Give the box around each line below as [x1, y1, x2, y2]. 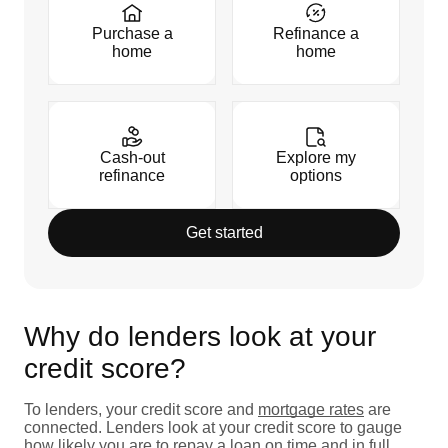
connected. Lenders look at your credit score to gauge [24, 418, 402, 436]
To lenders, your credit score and [24, 400, 258, 418]
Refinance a [273, 24, 359, 42]
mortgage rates [258, 400, 364, 418]
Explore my [276, 148, 356, 166]
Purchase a [91, 24, 173, 42]
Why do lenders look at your [24, 320, 376, 352]
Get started [185, 223, 263, 241]
